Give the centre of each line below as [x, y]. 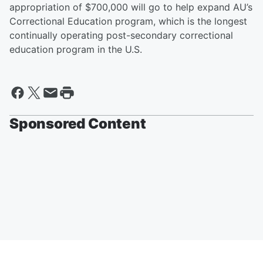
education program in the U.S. [76, 50]
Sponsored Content [78, 124]
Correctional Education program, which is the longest [128, 21]
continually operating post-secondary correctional [121, 36]
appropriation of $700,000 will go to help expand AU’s [131, 7]
